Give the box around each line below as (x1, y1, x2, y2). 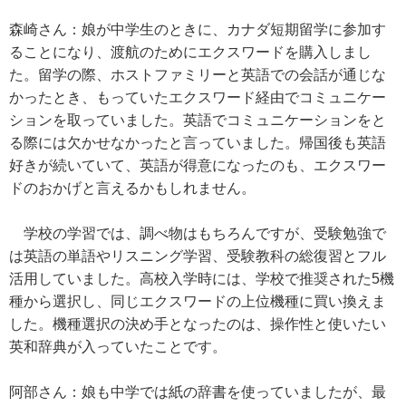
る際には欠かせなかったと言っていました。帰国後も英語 (9, 135, 386, 150)
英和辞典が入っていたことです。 (9, 339, 227, 354)
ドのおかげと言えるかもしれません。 (9, 180, 256, 196)
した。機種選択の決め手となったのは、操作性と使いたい (9, 316, 386, 332)
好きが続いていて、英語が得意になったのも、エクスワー (9, 158, 386, 173)
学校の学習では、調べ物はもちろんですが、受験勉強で (9, 226, 386, 241)
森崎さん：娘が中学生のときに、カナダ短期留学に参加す (9, 22, 386, 37)
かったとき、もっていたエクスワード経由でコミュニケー (9, 90, 386, 105)
